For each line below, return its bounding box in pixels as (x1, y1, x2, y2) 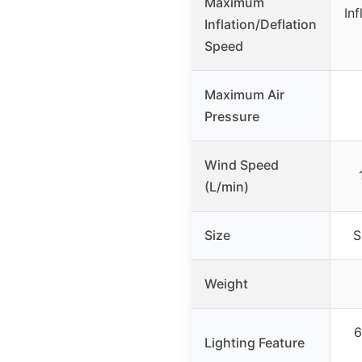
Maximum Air (204, 86, 284, 103)
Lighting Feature (204, 335, 305, 351)
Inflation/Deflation (204, 16, 317, 33)
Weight (204, 276, 248, 293)
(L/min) (204, 179, 249, 196)
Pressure (204, 108, 259, 125)
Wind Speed (204, 157, 279, 174)
